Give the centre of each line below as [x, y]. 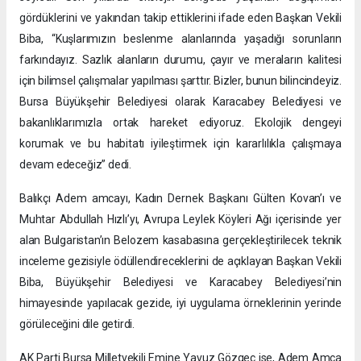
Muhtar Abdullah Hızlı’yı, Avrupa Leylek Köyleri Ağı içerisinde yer [180, 219]
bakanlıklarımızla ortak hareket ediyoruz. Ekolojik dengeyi [180, 122]
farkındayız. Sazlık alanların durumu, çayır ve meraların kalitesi [180, 59]
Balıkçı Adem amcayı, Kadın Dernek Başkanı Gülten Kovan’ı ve [180, 198]
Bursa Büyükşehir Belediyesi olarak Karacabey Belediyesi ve [180, 101]
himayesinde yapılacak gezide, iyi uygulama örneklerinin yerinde [180, 303]
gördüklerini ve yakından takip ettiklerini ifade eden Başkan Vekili [180, 17]
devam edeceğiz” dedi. [75, 164]
